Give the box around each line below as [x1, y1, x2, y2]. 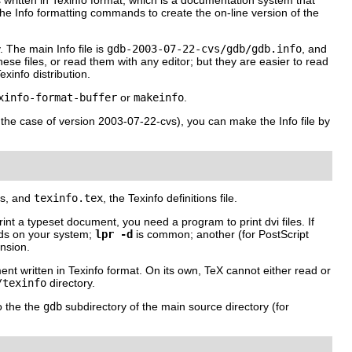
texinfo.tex [34, 192, 103, 205]
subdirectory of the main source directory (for [62, 300, 289, 313]
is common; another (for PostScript [133, 228, 309, 241]
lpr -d [95, 228, 133, 241]
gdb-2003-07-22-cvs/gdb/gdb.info [107, 42, 302, 56]
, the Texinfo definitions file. [103, 192, 237, 205]
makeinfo [134, 91, 184, 104]
